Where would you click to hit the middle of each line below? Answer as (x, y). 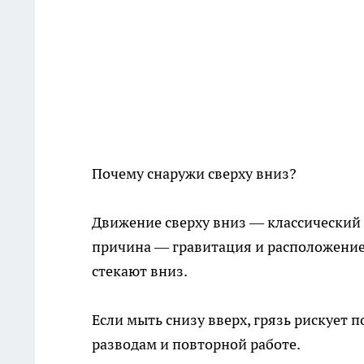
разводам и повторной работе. (196, 344)
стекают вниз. (140, 271)
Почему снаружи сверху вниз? (194, 174)
